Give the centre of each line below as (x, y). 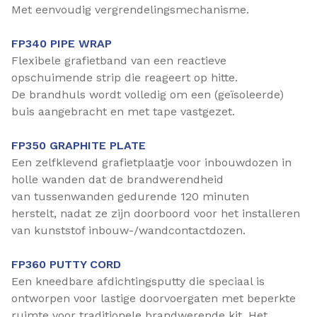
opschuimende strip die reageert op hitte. (125, 77)
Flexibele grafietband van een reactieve (119, 60)
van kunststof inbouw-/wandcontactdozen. (128, 230)
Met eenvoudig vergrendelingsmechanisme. (132, 10)
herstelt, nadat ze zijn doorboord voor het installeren (156, 213)
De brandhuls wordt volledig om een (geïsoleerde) (148, 94)
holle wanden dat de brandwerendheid (117, 179)
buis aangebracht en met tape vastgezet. (123, 111)
